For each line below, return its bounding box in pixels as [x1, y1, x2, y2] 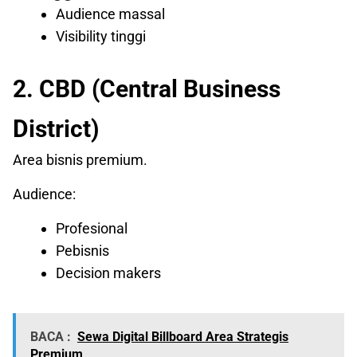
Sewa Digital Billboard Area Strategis [77, 329, 288, 345]
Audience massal [56, 6, 165, 23]
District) [13, 115, 100, 143]
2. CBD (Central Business [13, 75, 280, 104]
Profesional [56, 220, 127, 237]
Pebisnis [56, 242, 109, 260]
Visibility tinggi [56, 28, 146, 45]
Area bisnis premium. [13, 151, 147, 169]
